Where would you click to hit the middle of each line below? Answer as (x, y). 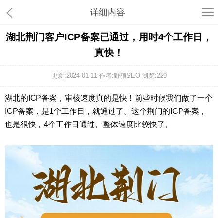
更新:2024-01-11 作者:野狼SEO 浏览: (104, 76)
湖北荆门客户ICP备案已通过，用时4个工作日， (109, 37)
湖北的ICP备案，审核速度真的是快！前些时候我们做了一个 (109, 98)
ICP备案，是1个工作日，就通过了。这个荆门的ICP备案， (106, 111)
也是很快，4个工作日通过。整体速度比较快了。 (89, 124)
